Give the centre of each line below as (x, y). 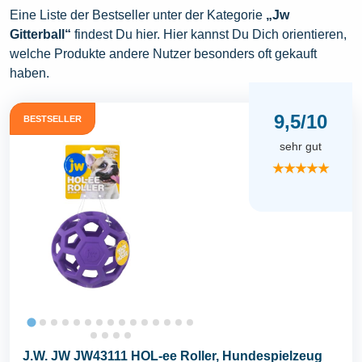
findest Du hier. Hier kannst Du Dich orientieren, (209, 34)
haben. (29, 73)
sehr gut (301, 147)
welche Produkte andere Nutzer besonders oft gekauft (163, 53)
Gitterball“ (40, 34)
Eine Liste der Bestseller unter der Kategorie (138, 15)
